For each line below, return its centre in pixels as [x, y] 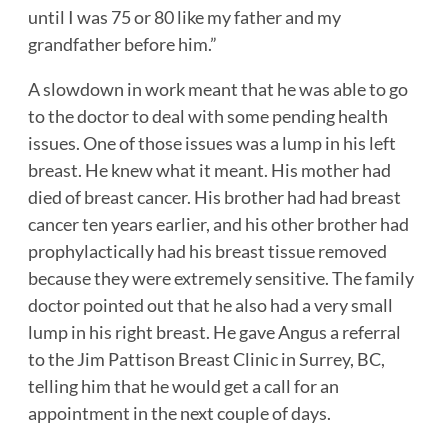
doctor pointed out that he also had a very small [210, 305]
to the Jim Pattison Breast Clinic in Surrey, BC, [206, 359]
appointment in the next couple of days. [179, 413]
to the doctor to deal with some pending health [208, 116]
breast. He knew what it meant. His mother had [209, 170]
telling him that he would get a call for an [183, 386]
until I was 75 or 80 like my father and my [184, 17]
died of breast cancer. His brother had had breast [214, 197]
